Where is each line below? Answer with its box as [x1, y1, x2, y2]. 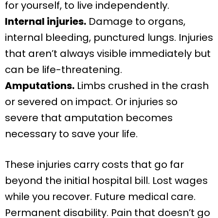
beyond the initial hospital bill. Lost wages [5, 174, 208, 188]
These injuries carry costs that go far [5, 158, 184, 172]
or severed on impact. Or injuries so [5, 95, 178, 109]
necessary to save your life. [5, 127, 138, 141]
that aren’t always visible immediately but [5, 47, 211, 61]
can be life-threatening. [5, 63, 122, 77]
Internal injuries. [5, 15, 86, 29]
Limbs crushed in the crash [74, 79, 209, 93]
